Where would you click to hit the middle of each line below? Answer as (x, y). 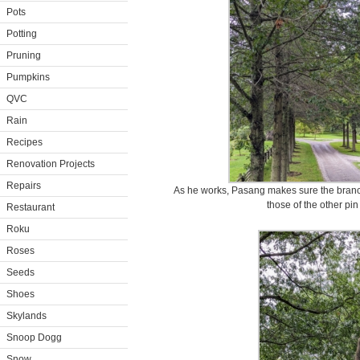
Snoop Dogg (34, 337)
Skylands (27, 316)
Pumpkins (28, 77)
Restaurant (31, 207)
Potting (22, 34)
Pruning (24, 55)
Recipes (25, 142)
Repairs (24, 186)
